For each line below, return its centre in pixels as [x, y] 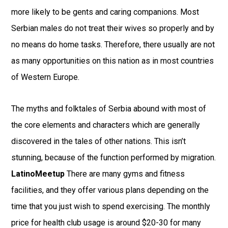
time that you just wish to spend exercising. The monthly [111, 206]
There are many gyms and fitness [125, 174]
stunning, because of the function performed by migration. [114, 158]
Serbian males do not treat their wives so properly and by [113, 28]
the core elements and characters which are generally [106, 125]
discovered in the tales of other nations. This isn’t [99, 141]
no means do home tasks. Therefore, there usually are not [113, 45]
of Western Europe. [46, 77]
